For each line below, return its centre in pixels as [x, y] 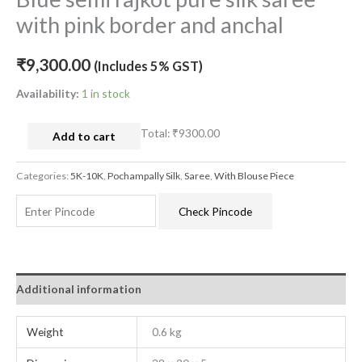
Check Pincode [215, 211]
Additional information [79, 289]
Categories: [43, 175]
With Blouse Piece [254, 175]
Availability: [48, 93]
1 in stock [106, 93]
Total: [156, 133]
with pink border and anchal [150, 25]
